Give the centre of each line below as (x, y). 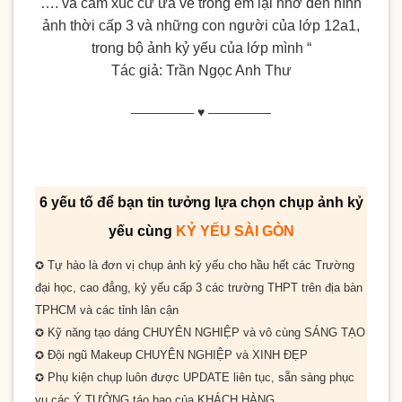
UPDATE (208, 377)
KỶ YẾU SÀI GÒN (235, 231)
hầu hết (270, 265)
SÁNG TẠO (335, 332)
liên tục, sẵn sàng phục (294, 377)
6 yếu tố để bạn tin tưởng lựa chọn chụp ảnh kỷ (201, 202)
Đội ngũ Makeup (90, 354)
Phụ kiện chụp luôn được (114, 377)
